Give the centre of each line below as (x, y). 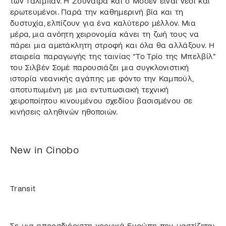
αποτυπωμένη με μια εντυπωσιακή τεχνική (90, 89)
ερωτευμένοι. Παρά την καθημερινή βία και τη (97, 12)
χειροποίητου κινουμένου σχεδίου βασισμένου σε (101, 100)
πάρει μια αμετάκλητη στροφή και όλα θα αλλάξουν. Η (112, 45)
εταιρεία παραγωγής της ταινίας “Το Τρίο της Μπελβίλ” (113, 56)
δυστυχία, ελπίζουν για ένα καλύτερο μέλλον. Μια (103, 23)
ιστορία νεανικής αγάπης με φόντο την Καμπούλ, (102, 78)
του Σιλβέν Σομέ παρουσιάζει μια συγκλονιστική (100, 67)
